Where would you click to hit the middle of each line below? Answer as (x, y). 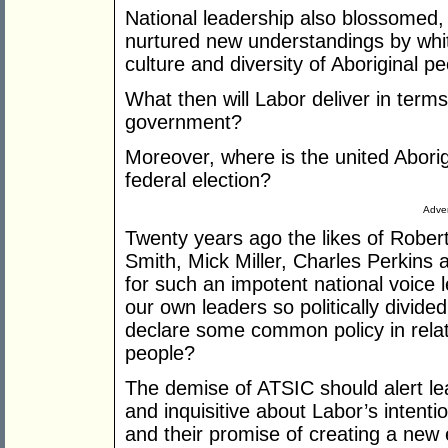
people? (160, 353)
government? (183, 122)
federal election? (198, 180)
